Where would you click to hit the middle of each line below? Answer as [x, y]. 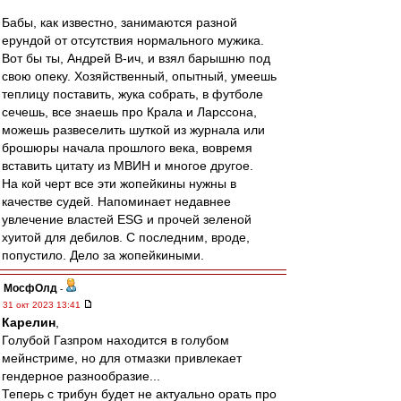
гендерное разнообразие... [81, 376]
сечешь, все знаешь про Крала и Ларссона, [129, 112]
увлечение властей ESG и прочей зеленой [127, 219]
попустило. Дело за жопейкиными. [103, 255]
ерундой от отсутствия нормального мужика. [133, 40]
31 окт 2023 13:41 [43, 305]
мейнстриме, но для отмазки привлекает [122, 358]
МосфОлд [30, 288]
